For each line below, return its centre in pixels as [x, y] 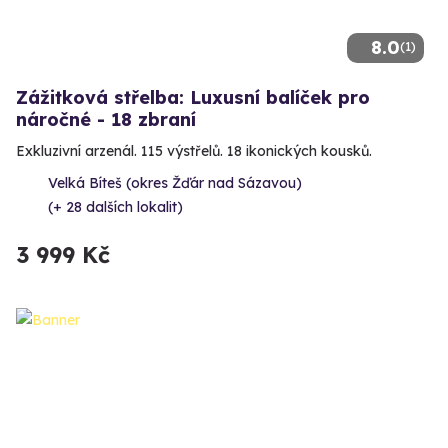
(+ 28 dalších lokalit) [115, 207]
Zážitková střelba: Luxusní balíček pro [193, 98]
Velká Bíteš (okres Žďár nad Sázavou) [175, 183]
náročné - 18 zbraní [106, 120]
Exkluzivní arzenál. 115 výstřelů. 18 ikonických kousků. [194, 151]
